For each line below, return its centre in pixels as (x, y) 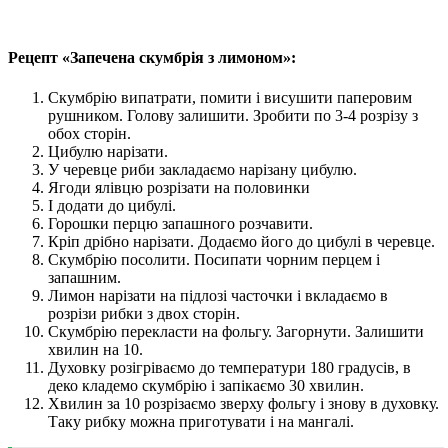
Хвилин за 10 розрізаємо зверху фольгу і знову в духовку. (243, 403)
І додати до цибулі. (112, 205)
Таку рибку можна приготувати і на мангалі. (201, 421)
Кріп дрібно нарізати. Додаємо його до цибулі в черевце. (241, 241)
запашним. (84, 277)
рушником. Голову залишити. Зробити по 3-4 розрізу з (233, 115)
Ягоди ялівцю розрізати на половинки (179, 187)
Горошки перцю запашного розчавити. (180, 223)
